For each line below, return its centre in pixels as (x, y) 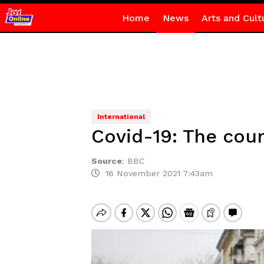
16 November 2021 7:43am (156, 173)
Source (106, 161)
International (121, 117)
